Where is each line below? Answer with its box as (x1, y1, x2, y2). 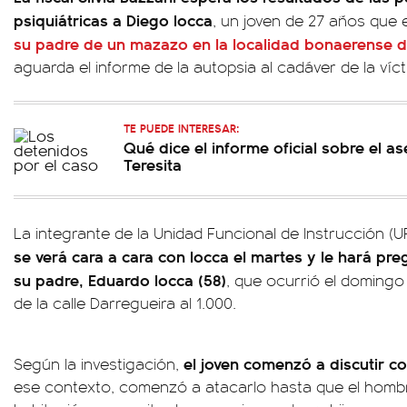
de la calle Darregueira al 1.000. (14, 292, 236, 313)
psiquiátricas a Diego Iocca (14, 8, 213, 31)
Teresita (124, 153, 182, 175)
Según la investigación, (14, 352, 179, 374)
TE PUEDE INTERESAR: (124, 119, 239, 136)
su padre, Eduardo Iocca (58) (14, 268, 226, 291)
